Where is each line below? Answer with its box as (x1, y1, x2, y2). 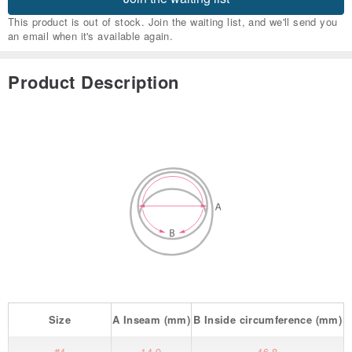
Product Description (8, 69, 179, 95)
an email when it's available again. (8, 28, 173, 44)
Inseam (123, 312, 160, 328)
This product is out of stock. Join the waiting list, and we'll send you (8, 14, 338, 30)
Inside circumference (204, 312, 312, 328)
